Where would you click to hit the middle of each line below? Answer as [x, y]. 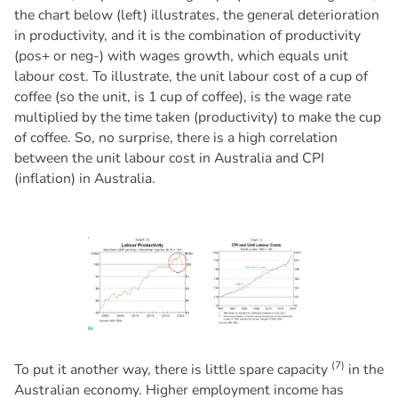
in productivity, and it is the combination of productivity [187, 36]
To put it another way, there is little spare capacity [172, 370]
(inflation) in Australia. [84, 179]
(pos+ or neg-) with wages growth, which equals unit [181, 56]
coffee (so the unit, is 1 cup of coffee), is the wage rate [182, 97]
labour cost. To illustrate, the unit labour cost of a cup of [191, 77]
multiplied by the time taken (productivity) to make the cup [197, 118]
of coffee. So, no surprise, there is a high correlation [175, 138]
